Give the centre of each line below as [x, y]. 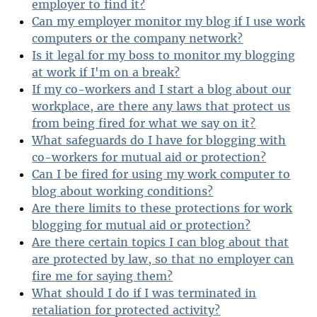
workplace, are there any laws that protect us [161, 106]
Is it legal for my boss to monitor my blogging [164, 56]
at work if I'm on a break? [106, 73]
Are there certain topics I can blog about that [161, 242]
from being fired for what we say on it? [144, 123]
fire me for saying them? [103, 276]
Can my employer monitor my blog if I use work [169, 22]
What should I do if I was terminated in [144, 293]
